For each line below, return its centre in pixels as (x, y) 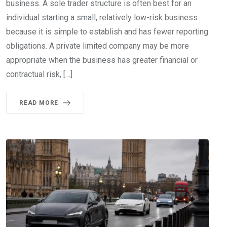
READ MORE (39, 103)
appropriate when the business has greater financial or (102, 60)
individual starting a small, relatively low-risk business (102, 17)
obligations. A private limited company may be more (98, 46)
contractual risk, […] (39, 74)
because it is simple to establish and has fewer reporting (107, 31)
